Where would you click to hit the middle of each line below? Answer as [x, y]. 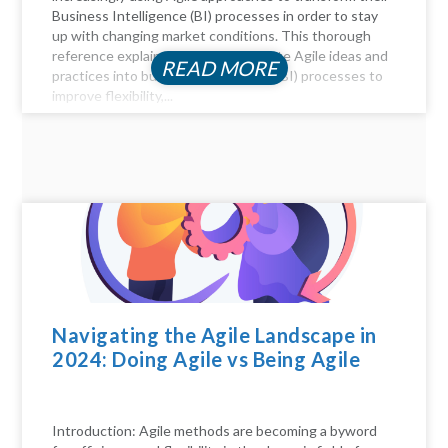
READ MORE [219, 68]
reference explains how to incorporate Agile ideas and [220, 56]
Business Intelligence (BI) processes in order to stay [215, 16]
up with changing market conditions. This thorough [212, 36]
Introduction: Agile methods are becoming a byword [215, 430]
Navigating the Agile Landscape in [214, 335]
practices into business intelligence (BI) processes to [218, 76]
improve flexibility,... [113, 96]
